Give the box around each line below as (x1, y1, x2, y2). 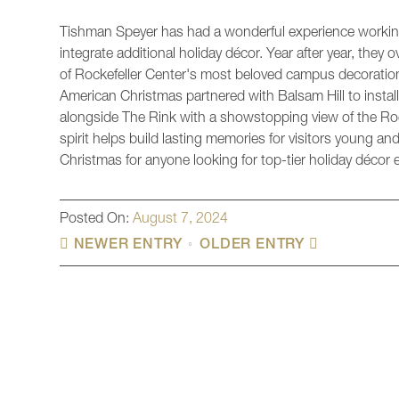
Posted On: (60, 213, 133, 228)
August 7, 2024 (133, 213, 228, 228)
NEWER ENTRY (69, 239, 183, 254)
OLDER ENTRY (199, 239, 309, 254)
